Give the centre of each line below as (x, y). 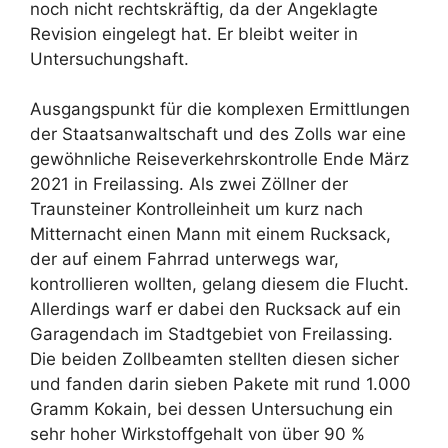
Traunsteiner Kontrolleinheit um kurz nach (196, 209)
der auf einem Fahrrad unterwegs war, (184, 259)
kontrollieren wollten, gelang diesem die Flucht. (219, 284)
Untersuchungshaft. (109, 58)
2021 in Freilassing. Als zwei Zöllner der (189, 184)
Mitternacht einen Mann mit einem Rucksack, (210, 234)
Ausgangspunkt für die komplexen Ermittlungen (220, 109)
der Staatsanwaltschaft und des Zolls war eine (218, 134)
